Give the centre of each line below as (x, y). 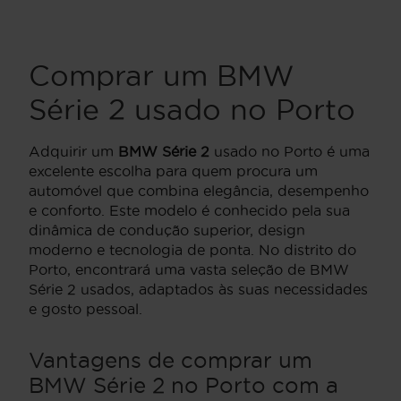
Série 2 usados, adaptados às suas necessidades (198, 290)
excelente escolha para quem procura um (173, 171)
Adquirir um (73, 152)
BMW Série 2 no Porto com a (183, 385)
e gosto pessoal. (85, 309)
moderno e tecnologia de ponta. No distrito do (192, 250)
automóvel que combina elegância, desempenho (199, 191)
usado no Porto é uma (290, 152)
